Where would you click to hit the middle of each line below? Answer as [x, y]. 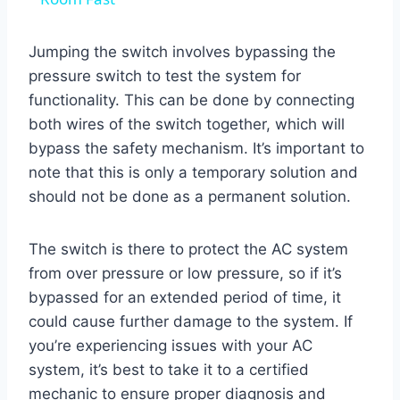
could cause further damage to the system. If [191, 322]
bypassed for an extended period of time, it [185, 298]
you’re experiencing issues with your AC [171, 346]
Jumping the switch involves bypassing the [182, 52]
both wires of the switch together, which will [187, 125]
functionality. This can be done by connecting [192, 100]
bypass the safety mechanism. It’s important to [196, 149]
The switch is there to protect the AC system [188, 250]
